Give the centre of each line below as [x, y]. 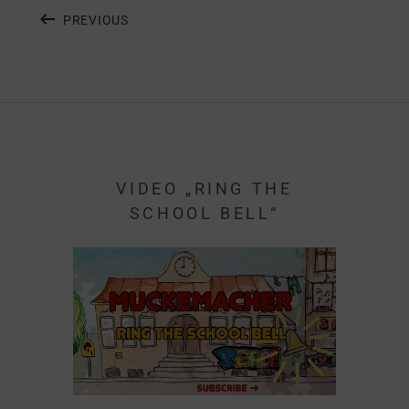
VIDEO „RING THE [204, 189]
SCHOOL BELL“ [204, 213]
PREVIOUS [96, 20]
